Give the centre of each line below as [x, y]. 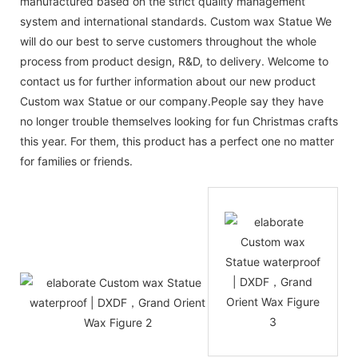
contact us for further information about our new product [168, 81]
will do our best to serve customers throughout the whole [168, 41]
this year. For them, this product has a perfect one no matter [177, 141]
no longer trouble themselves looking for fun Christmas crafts [179, 121]
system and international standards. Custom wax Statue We [176, 21]
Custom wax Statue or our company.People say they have [172, 101]
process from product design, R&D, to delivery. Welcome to [174, 61]
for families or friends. [76, 161]
